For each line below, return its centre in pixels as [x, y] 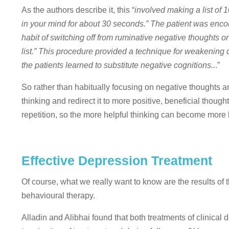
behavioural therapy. [58, 196]
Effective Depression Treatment [120, 161]
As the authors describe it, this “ [78, 10]
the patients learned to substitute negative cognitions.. [118, 65]
